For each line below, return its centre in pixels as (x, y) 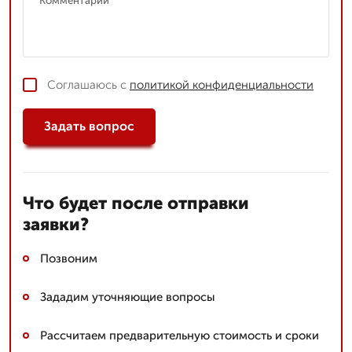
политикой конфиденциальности (222, 84)
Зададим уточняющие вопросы (128, 297)
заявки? (56, 224)
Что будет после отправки (136, 203)
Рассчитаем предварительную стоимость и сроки (180, 335)
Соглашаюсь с (88, 84)
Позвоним (69, 258)
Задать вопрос (89, 126)
